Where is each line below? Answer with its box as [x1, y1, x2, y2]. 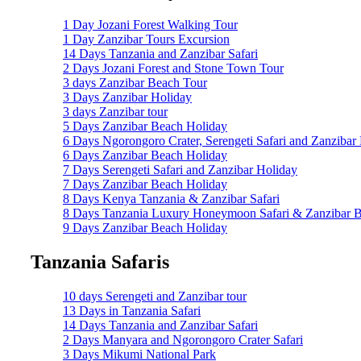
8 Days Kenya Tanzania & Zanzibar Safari [63, 191, 280, 205]
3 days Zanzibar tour [63, 104, 168, 118]
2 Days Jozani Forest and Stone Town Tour [63, 60, 284, 75]
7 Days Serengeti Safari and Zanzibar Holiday [63, 162, 297, 176]
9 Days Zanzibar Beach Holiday [63, 220, 227, 234]
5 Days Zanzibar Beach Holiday [63, 118, 227, 133]
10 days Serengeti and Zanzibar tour [63, 288, 247, 303]
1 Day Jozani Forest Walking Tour [63, 17, 238, 31]
